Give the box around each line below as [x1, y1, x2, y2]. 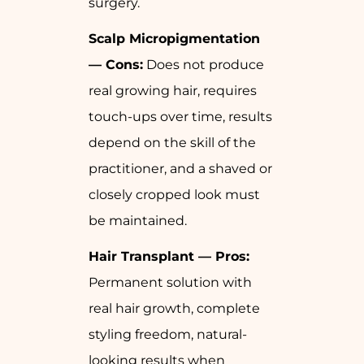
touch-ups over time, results [89, 109, 272, 125]
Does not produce [143, 57, 264, 73]
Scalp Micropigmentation [89, 31, 260, 47]
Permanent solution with [89, 275, 252, 291]
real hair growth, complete [89, 301, 260, 317]
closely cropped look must [89, 187, 260, 203]
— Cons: [89, 57, 143, 73]
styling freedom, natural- [89, 327, 247, 343]
